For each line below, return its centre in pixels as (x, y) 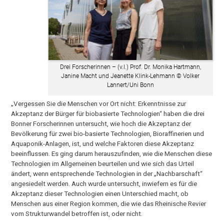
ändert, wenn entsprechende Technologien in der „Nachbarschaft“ (107, 174)
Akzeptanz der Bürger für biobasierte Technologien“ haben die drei (108, 114)
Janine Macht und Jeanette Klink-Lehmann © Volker (130, 76)
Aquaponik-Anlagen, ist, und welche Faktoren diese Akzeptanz (103, 144)
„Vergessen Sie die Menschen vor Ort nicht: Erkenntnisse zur (99, 104)
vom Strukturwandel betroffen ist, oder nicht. (77, 214)
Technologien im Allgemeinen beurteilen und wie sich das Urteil (103, 164)
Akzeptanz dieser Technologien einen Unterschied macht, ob (100, 194)
